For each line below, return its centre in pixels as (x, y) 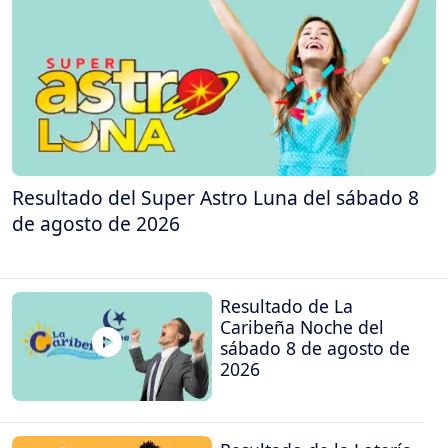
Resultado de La (286, 306)
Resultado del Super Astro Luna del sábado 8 (215, 197)
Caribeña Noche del (302, 327)
